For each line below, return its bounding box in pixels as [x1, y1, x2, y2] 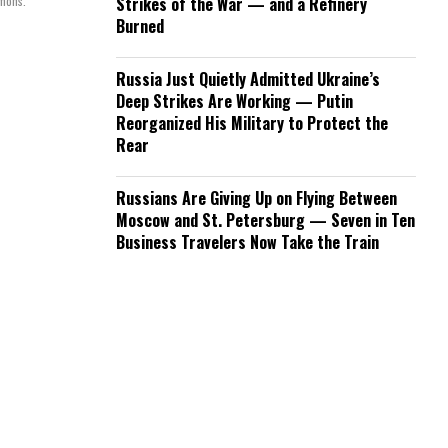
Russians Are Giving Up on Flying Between [116, 186, 397, 210]
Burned [116, 14, 164, 38]
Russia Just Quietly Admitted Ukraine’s [116, 67, 380, 91]
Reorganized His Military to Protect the [116, 111, 388, 135]
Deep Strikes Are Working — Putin [116, 89, 353, 113]
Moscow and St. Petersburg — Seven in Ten [116, 208, 415, 232]
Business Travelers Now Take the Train [116, 230, 379, 254]
